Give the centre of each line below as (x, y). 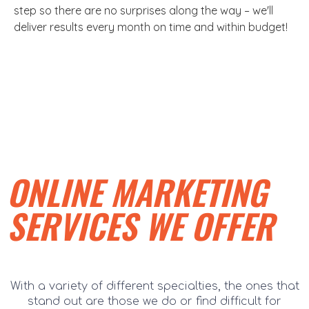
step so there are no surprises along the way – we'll (143, 11)
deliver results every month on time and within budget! (151, 27)
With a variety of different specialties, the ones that (154, 287)
